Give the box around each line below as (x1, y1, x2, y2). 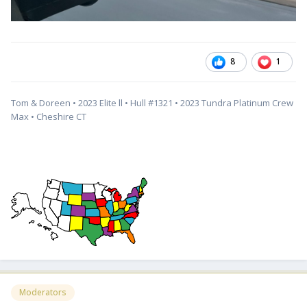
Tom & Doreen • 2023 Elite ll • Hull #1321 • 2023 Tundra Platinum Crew (11, 97, 293, 110)
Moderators (19, 286, 66, 299)
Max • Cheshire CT (11, 110, 88, 123)
